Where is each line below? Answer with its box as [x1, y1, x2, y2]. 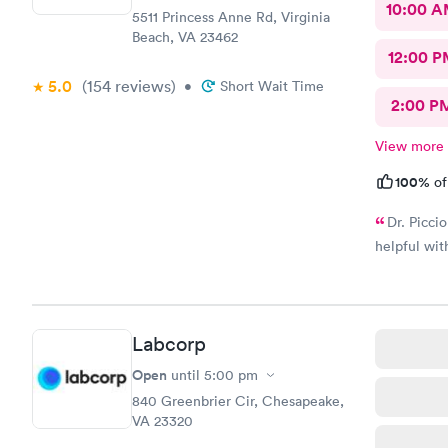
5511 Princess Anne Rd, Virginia [132, 7, 330, 26]
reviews [111, 75, 171, 96]
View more [374, 136, 444, 155]
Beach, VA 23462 [132, 27, 238, 46]
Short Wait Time [220, 76, 324, 95]
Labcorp [132, 332, 206, 356]
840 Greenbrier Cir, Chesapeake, [132, 392, 344, 410]
